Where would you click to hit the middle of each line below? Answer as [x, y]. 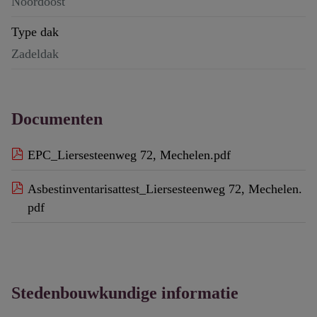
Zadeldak [35, 54]
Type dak [35, 31]
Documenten [57, 119]
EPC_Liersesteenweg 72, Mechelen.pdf [129, 155]
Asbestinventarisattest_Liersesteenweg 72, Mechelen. [165, 189]
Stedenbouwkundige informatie [125, 293]
